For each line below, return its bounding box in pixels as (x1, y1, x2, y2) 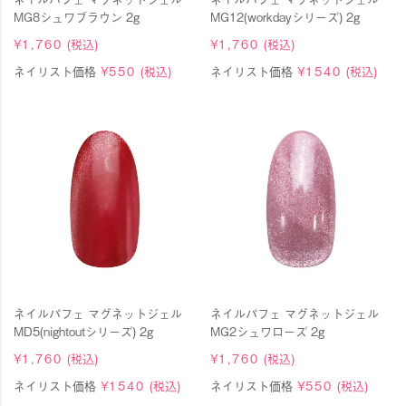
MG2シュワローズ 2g (209, 322, 324, 340)
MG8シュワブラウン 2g (14, 8, 140, 26)
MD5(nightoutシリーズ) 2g (14, 322, 153, 340)
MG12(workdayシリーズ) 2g (209, 8, 360, 26)
